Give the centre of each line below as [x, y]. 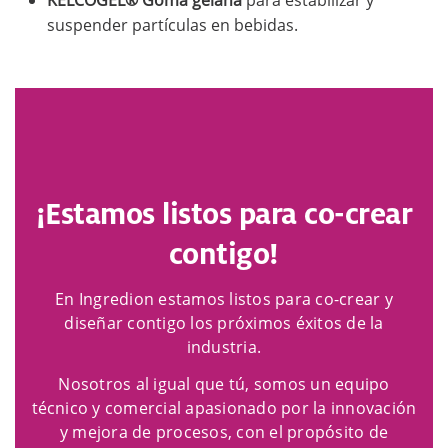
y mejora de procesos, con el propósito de [224, 431]
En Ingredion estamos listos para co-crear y [224, 298]
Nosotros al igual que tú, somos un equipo [224, 383]
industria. [224, 346]
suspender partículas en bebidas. [172, 25]
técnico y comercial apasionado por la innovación [224, 407]
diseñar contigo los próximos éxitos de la [224, 322]
